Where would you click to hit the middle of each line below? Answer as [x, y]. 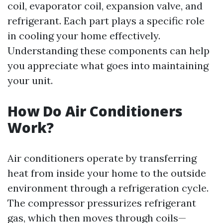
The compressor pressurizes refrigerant [102, 203]
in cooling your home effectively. [84, 36]
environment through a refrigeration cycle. [108, 188]
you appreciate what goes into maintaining [108, 65]
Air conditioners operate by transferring [102, 158]
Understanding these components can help [109, 51]
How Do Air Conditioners [95, 111]
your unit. [30, 80]
